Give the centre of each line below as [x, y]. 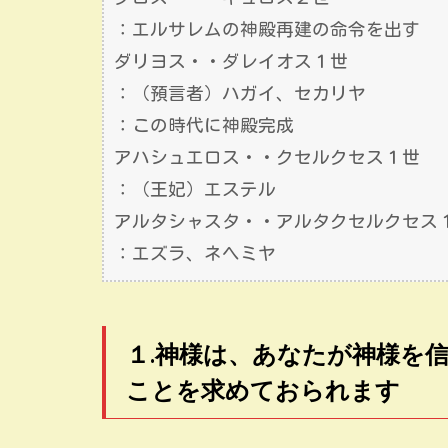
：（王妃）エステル [195, 189]
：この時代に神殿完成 [204, 125]
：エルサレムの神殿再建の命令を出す [267, 29]
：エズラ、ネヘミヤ [195, 253]
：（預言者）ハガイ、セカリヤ [240, 93]
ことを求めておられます [263, 389]
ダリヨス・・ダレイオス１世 [231, 61]
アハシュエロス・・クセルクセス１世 [267, 157]
